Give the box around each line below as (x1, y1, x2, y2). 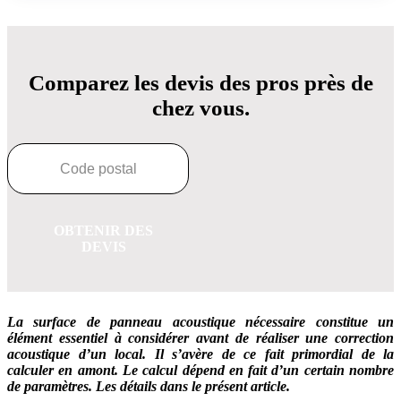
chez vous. (151, 96, 250, 121)
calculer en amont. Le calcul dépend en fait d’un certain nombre (7, 363, 394, 379)
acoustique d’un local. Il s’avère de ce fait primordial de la (7, 346, 394, 363)
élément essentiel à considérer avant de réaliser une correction (7, 330, 394, 346)
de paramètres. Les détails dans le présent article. (7, 379, 290, 395)
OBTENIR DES (54, 223, 153, 239)
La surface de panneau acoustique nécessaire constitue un (7, 314, 394, 330)
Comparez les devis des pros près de (28, 71, 373, 96)
